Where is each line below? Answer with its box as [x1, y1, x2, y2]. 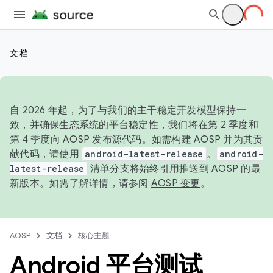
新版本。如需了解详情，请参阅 [10, 177, 151, 190]
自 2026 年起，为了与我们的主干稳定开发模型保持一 [10, 104, 246, 116]
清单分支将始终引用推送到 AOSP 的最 [87, 163, 261, 175]
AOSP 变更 [151, 177, 200, 190]
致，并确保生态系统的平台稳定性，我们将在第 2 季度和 [10, 119, 258, 131]
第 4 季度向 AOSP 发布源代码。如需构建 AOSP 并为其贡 [10, 133, 263, 146]
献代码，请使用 [10, 148, 82, 160]
